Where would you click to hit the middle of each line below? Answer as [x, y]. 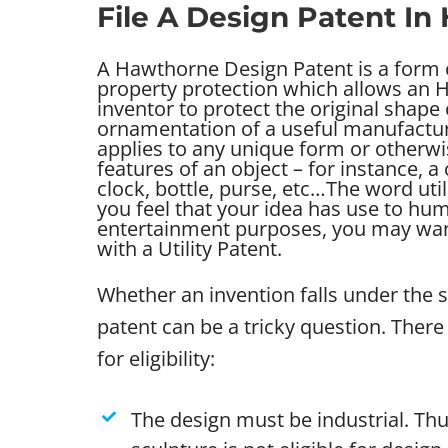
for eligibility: [155, 358]
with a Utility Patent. [189, 248]
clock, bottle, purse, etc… [211, 188]
